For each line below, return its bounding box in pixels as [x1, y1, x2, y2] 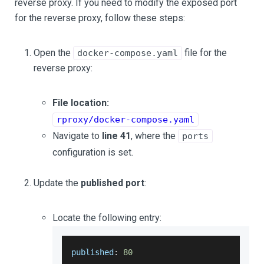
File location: [52, 97, 109, 108]
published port [81, 177, 144, 189]
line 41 [102, 130, 131, 141]
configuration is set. [52, 146, 133, 158]
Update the [34, 177, 81, 189]
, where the [131, 130, 178, 141]
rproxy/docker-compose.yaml [57, 114, 194, 125]
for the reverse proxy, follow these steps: [15, 12, 185, 24]
